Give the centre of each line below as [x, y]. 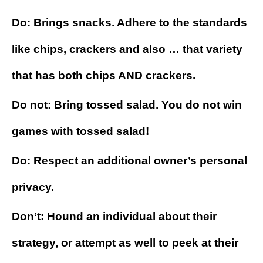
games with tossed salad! [80, 131]
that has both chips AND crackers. [104, 76]
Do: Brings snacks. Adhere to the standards [129, 23]
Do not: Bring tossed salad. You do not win [127, 105]
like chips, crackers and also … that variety [127, 49]
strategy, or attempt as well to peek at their [125, 243]
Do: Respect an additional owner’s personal [129, 161]
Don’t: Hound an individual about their [114, 217]
